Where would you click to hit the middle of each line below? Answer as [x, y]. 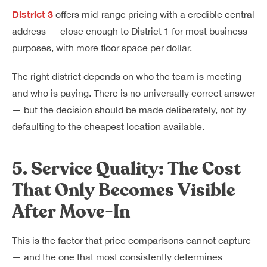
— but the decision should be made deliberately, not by [129, 110]
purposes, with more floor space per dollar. [102, 48]
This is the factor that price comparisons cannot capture [131, 240]
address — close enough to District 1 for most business [130, 31]
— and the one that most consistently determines [117, 257]
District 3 [32, 14]
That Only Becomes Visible [124, 190]
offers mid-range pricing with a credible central [154, 14]
